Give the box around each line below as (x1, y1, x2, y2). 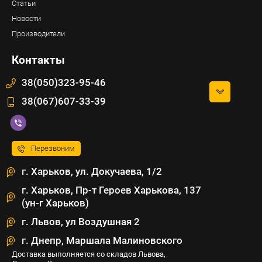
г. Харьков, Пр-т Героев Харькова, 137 (22, 184, 201, 196)
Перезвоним (31, 144, 75, 153)
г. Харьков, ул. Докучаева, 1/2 (22, 166, 162, 177)
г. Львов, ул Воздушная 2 (22, 216, 140, 227)
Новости (12, 14, 41, 23)
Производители (12, 29, 65, 38)
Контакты (12, 53, 65, 67)
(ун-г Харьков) (22, 197, 89, 209)
